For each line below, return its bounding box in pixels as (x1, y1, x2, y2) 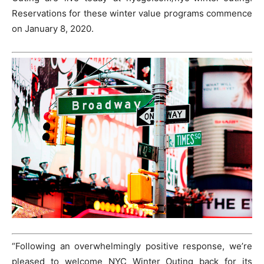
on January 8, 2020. (12, 23, 94, 35)
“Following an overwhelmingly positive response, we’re (12, 240, 252, 252)
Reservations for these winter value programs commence (12, 8, 252, 19)
